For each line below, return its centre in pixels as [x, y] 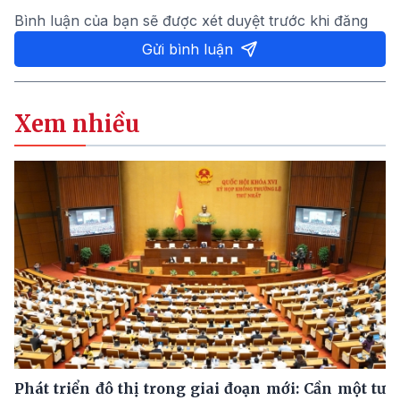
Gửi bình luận [187, 49]
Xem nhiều [77, 124]
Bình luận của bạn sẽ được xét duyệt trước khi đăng [191, 20]
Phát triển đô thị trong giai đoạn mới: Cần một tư [200, 389]
